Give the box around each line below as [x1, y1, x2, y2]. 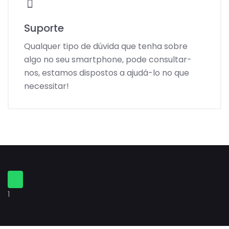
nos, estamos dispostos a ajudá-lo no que [24, 67, 189, 79]
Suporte [24, 21, 64, 36]
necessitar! [24, 80, 69, 93]
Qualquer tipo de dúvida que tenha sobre [24, 40, 188, 53]
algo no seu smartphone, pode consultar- [24, 54, 192, 66]
